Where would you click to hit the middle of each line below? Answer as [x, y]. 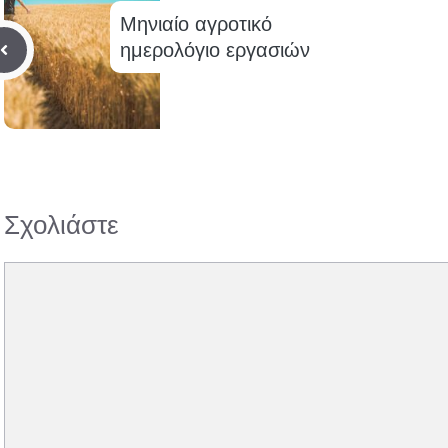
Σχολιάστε [61, 225]
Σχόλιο [27, 273]
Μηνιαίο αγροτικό [195, 24]
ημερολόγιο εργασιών [214, 50]
